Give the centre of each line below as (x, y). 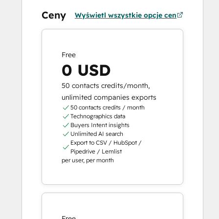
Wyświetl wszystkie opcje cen (126, 15)
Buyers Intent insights (100, 125)
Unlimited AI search (97, 134)
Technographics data (98, 116)
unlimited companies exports (109, 98)
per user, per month (88, 160)
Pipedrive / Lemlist (96, 152)
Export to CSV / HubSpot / (106, 143)
